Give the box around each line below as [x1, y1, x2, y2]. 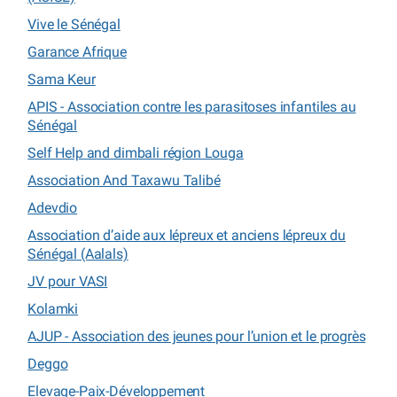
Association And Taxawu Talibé [27, 171, 221, 189]
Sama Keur [27, 70, 96, 88]
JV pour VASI [27, 272, 108, 290]
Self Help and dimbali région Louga [27, 144, 244, 161]
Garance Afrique [27, 43, 127, 60]
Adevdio [27, 198, 78, 216]
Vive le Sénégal [27, 15, 121, 33]
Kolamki [27, 300, 79, 317]
